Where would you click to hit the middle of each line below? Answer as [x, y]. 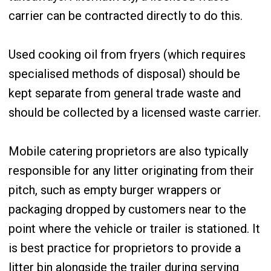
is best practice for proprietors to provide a [125, 248]
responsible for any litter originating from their [131, 171]
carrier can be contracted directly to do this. [126, 16]
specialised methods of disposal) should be [124, 74]
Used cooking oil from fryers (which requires [127, 54]
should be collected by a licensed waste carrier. [135, 113]
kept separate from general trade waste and [125, 93]
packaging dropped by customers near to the [127, 209]
